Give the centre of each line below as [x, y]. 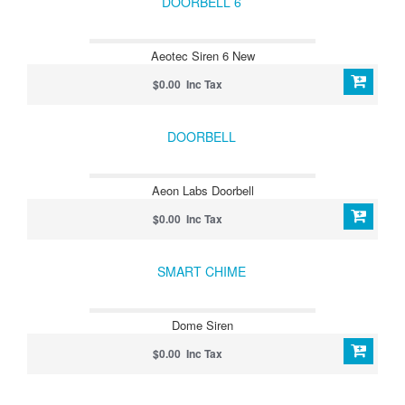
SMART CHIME [202, 271]
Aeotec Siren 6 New [202, 56]
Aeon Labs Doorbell [202, 190]
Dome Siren [202, 325]
